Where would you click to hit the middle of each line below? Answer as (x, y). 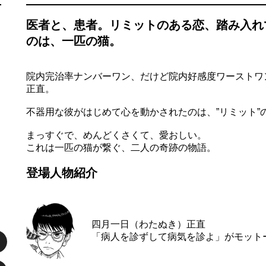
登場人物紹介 (62, 173)
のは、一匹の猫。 (74, 41)
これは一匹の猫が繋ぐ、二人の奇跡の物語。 (121, 148)
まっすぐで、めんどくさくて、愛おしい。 (116, 135)
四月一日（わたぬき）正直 (148, 224)
